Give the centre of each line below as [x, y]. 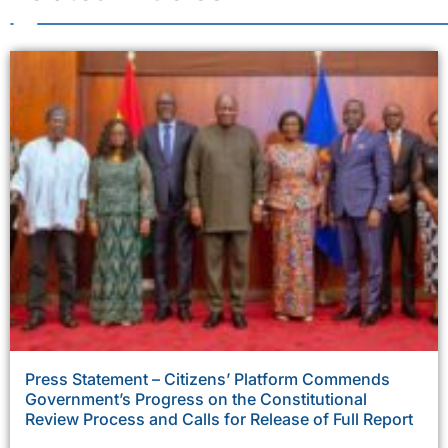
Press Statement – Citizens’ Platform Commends [207, 379]
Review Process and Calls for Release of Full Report [219, 419]
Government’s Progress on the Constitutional [196, 399]
